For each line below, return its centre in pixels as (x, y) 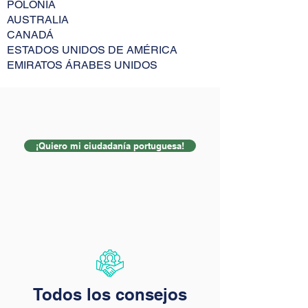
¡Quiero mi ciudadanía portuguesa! (110, 146)
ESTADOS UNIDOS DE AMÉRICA (92, 50)
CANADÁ (30, 35)
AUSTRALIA (38, 20)
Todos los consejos (110, 294)
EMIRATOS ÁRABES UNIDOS (82, 65)
